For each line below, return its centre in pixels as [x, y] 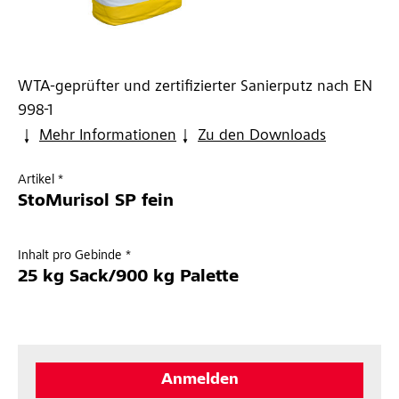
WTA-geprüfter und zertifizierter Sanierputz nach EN [195, 88]
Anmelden [199, 381]
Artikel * [41, 181]
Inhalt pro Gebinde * [74, 256]
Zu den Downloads [262, 137]
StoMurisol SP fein [96, 203]
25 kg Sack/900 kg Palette [128, 278]
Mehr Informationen [108, 137]
